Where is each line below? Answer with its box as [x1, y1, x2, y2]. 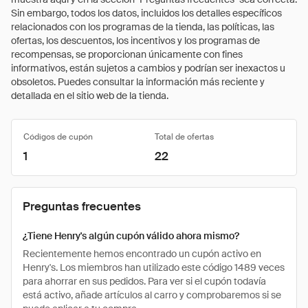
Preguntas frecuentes [23, 199, 141, 214]
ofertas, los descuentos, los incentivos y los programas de [11, 34, 260, 47]
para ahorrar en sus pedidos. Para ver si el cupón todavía [23, 275, 266, 287]
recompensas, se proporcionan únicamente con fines [11, 48, 243, 60]
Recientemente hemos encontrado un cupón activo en [23, 247, 261, 260]
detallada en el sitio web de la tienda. [11, 89, 168, 102]
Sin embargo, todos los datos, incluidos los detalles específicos [11, 7, 282, 19]
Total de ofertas [155, 131, 214, 142]
